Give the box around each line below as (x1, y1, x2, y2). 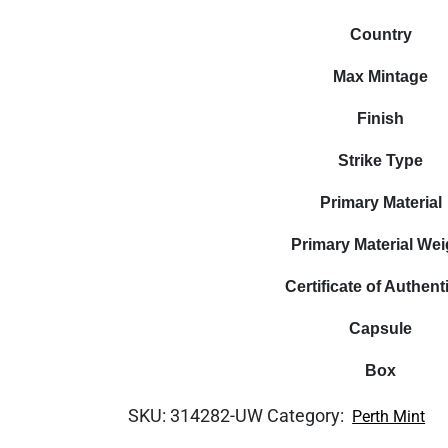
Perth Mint (352, 407, 426, 426)
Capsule (349, 320, 413, 337)
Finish (357, 110, 405, 127)
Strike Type (338, 152, 424, 169)
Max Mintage (333, 68, 429, 85)
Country (349, 26, 412, 43)
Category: (267, 405, 349, 426)
